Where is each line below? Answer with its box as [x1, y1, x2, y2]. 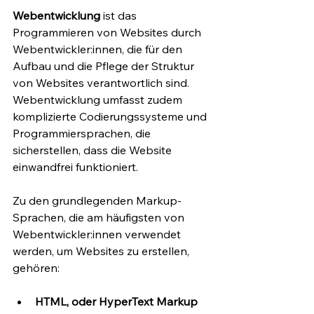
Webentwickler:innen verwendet [13, 226, 184, 241]
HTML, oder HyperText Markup [35, 294, 200, 308]
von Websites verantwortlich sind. [13, 75, 192, 90]
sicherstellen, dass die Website [13, 142, 175, 157]
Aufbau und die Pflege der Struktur [13, 58, 197, 73]
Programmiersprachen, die [13, 125, 153, 140]
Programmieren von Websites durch [13, 25, 204, 39]
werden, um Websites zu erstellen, [13, 243, 192, 258]
